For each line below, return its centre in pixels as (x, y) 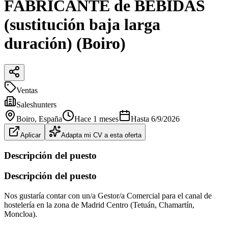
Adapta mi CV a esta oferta (101, 135)
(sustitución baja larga (82, 25)
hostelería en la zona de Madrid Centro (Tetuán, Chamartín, (99, 205)
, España (48, 119)
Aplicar (31, 135)
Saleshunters (36, 104)
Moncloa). (21, 214)
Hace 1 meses (96, 119)
